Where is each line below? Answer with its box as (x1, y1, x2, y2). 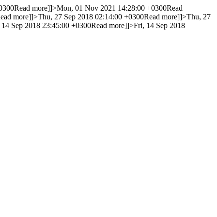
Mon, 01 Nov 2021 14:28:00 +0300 (57, 4, 167, 12)
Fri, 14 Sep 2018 (134, 21, 185, 30)
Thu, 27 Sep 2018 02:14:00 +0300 (38, 13, 144, 21)
